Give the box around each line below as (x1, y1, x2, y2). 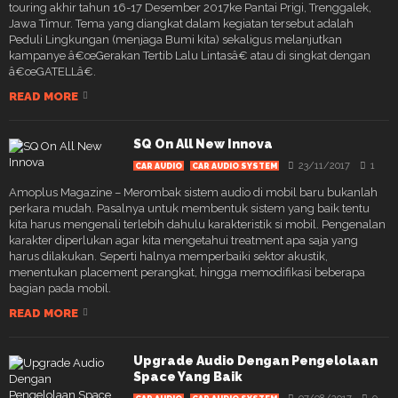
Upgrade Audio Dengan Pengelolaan (133, 353, 378, 368)
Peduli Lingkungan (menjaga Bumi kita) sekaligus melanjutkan (9, 32, 342, 46)
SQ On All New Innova (133, 136, 273, 151)
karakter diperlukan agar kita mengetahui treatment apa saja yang (9, 233, 358, 247)
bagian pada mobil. (9, 281, 111, 295)
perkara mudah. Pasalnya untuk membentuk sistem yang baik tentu (9, 201, 370, 215)
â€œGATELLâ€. (9, 64, 96, 78)
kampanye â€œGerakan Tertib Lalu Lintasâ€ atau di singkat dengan (9, 48, 370, 62)
